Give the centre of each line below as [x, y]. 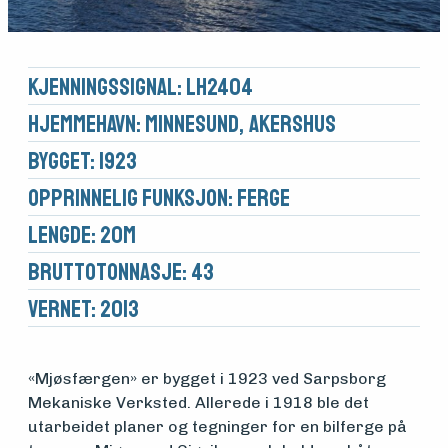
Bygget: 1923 [82, 161]
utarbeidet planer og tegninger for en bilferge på [217, 427]
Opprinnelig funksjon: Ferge [159, 198]
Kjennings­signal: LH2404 [140, 87]
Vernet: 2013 [83, 309]
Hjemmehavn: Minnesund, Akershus [182, 124]
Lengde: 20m [82, 235]
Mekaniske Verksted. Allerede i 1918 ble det [198, 403]
